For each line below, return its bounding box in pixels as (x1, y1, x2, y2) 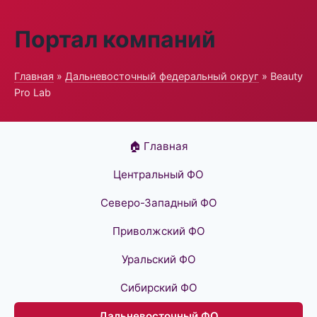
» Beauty (259, 70, 303, 82)
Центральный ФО (113, 168, 204, 181)
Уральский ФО (121, 253, 196, 266)
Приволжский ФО (112, 224, 205, 238)
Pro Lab (14, 86, 51, 98)
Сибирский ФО (120, 281, 197, 294)
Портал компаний (14, 25, 216, 53)
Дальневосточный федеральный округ (65, 70, 259, 82)
